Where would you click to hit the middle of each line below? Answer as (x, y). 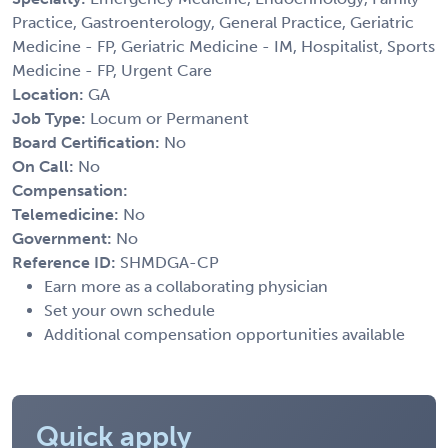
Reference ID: (66, 262)
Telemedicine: (67, 214)
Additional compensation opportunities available (224, 334)
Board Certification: (88, 142)
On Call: (45, 166)
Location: (50, 94)
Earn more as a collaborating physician (186, 286)
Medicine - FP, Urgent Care (112, 70)
